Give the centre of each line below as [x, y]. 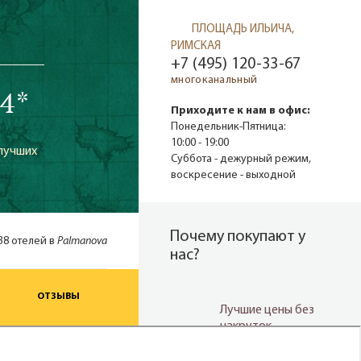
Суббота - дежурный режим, [241, 160]
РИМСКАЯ [196, 46]
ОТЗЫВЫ [58, 297]
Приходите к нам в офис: [241, 111]
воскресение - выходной [233, 176]
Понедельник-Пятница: [228, 127]
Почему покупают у [238, 237]
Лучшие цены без [267, 311]
